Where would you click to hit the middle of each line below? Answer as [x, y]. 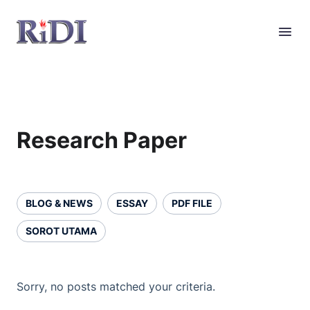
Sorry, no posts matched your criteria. [116, 286]
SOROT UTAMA [61, 231]
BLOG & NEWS [59, 203]
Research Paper [102, 140]
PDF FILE [192, 203]
